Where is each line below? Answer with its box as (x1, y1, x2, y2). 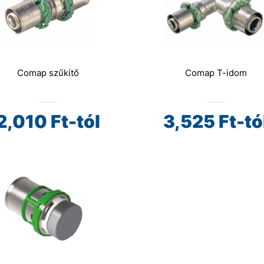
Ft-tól (47, 111, 100, 133)
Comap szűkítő (16, 67, 79, 79)
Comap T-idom (184, 67, 247, 79)
